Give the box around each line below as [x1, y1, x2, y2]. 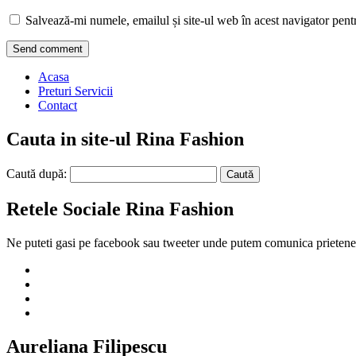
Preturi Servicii [38, 84, 113, 99]
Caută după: [6, 166, 67, 180]
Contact [38, 99, 77, 113]
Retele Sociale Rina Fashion [6, 198, 234, 219]
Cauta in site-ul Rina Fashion [6, 129, 244, 150]
